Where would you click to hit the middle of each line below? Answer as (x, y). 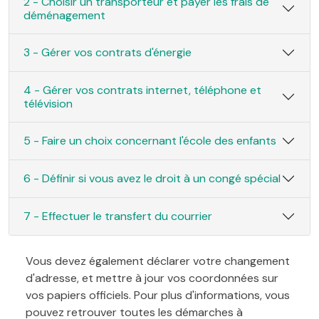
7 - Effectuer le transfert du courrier (118, 216)
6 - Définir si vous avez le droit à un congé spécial (152, 179)
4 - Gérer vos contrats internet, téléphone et (142, 90)
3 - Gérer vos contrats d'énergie (108, 53)
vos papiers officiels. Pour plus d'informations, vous (158, 295)
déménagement (64, 15)
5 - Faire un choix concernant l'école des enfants (150, 141)
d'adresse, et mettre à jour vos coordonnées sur (152, 278)
